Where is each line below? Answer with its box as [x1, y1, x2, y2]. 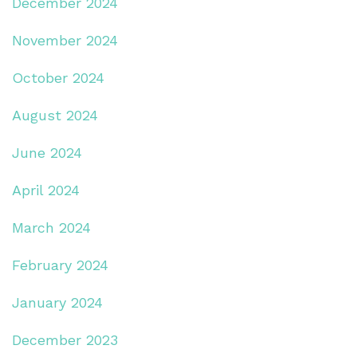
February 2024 [12, 256, 108, 273]
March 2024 [12, 218, 91, 236]
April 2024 [12, 181, 80, 198]
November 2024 [12, 31, 118, 49]
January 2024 [12, 293, 103, 311]
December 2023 [12, 331, 118, 348]
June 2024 [12, 143, 82, 161]
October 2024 [12, 69, 104, 86]
